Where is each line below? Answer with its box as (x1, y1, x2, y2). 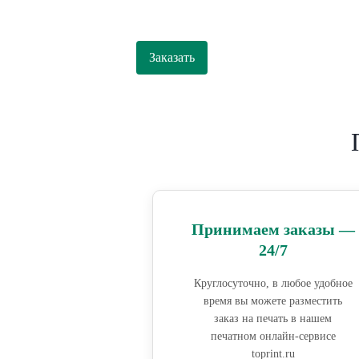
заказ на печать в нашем (214, 313, 333, 325)
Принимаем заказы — (191, 220, 355, 239)
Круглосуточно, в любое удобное (193, 277, 353, 290)
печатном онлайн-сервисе (210, 330, 336, 343)
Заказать (149, 50, 195, 65)
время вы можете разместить (204, 295, 343, 308)
